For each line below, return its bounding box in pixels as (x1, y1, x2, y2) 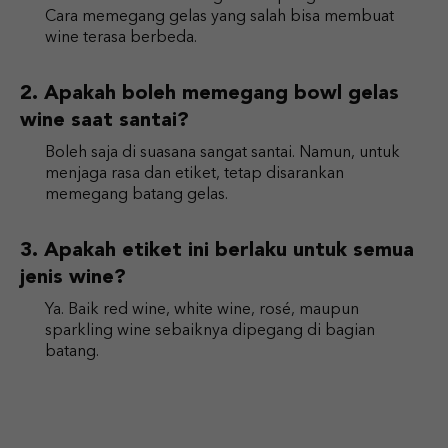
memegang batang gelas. (45, 187, 228, 204)
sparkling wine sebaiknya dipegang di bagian (45, 323, 375, 340)
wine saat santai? (20, 111, 189, 132)
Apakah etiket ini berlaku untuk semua (44, 241, 414, 262)
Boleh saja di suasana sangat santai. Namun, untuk (45, 145, 400, 162)
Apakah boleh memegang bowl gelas (44, 84, 399, 105)
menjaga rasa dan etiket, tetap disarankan (45, 166, 344, 183)
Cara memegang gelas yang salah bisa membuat (45, 9, 394, 26)
